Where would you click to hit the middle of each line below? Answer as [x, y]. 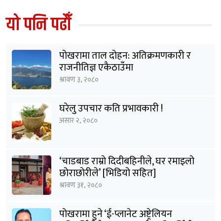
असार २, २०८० [78, 121]
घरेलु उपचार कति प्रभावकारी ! [111, 109]
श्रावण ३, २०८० [79, 80]
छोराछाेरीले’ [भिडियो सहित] [108, 173]
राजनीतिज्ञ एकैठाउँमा [96, 68]
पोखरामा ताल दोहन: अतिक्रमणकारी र [125, 56]
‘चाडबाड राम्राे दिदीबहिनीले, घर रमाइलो [127, 162]
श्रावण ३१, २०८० [81, 185]
